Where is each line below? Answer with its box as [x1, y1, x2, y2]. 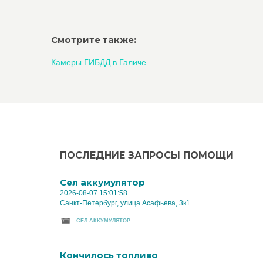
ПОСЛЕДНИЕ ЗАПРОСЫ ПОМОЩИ [60, 150, 234, 161]
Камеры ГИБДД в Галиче [51, 58, 146, 67]
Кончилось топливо [60, 249, 158, 261]
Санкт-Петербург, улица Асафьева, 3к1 [60, 199, 190, 207]
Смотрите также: [51, 34, 136, 45]
